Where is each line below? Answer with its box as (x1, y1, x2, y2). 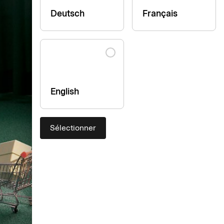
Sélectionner (50, 122, 96, 133)
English (50, 85, 79, 97)
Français (142, 7, 177, 19)
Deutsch (50, 7, 84, 19)
